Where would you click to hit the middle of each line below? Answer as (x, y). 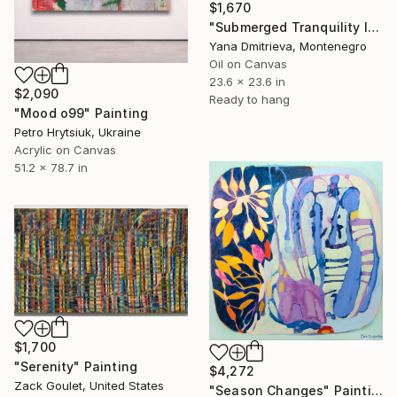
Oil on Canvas (248, 64)
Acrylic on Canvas (65, 150)
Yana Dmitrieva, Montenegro (288, 47)
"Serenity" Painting (76, 367)
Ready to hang (249, 100)
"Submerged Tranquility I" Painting (373, 27)
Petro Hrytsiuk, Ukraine (78, 132)
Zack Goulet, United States (89, 386)
